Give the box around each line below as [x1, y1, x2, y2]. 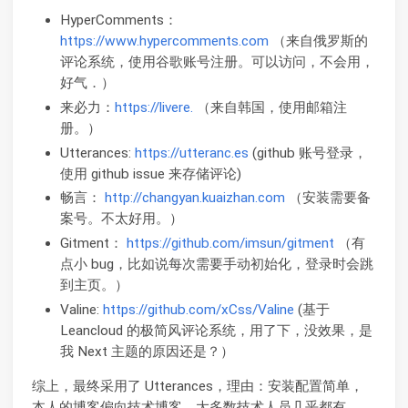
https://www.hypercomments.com [59, 32, 269, 49]
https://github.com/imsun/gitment [126, 235, 334, 252]
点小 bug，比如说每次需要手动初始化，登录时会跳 [59, 256, 373, 273]
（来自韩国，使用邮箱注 [192, 98, 347, 116]
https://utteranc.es [134, 144, 249, 161]
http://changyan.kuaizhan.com [104, 189, 285, 207]
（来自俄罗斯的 [268, 32, 368, 49]
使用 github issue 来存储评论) [59, 165, 241, 182]
